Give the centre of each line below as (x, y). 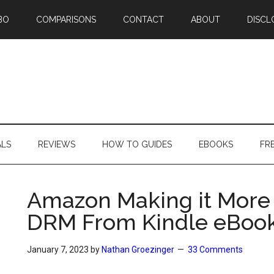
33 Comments (215, 250)
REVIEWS (57, 144)
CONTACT (143, 20)
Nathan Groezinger (138, 250)
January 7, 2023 (58, 250)
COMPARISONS (66, 20)
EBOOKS (216, 144)
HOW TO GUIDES (137, 144)
